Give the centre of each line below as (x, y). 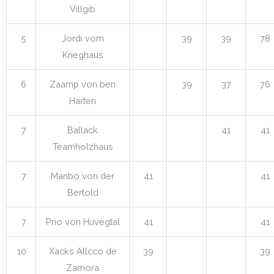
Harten (83, 100)
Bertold (83, 192)
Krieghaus (83, 54)
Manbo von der (83, 176)
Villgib (83, 9)
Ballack (83, 130)
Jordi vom (83, 38)
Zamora (83, 267)
